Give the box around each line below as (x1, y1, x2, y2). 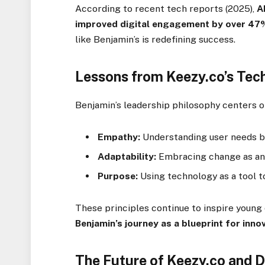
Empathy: (98, 131, 141, 143)
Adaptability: (98, 151, 157, 162)
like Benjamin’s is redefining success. (75, 34, 236, 46)
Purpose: (98, 170, 138, 182)
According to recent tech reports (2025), (75, 3, 257, 15)
